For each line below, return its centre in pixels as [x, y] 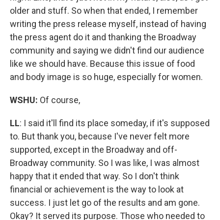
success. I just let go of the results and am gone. [105, 202]
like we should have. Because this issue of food [102, 63]
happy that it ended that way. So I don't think [95, 176]
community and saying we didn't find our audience [107, 50]
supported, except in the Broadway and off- [94, 149]
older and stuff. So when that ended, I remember [104, 10]
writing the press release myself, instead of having [108, 24]
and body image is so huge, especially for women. [106, 77]
